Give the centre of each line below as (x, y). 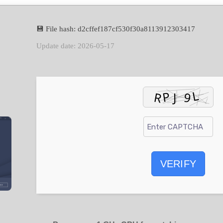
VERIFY (178, 164)
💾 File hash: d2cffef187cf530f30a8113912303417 (116, 29)
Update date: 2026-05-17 (75, 46)
